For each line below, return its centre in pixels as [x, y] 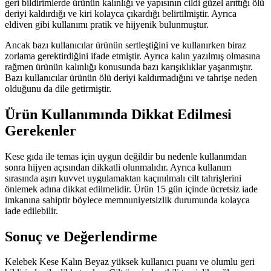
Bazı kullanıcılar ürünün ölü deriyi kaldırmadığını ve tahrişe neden [131, 77]
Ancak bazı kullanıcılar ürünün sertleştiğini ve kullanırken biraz [126, 45]
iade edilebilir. [31, 211]
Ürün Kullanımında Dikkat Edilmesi [118, 114]
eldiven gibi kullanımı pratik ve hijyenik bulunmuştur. [107, 24]
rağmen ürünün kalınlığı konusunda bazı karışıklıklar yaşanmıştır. [129, 67]
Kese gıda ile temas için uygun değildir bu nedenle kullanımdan [126, 156]
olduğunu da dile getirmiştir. [58, 88]
